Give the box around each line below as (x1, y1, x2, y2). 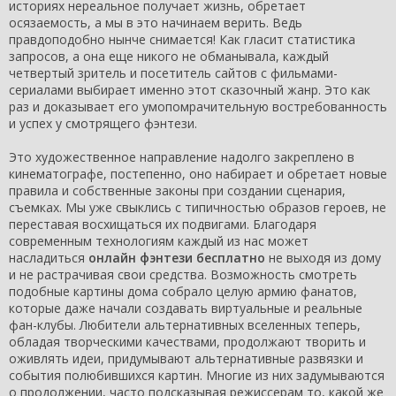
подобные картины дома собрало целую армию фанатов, (9, 283, 357, 301)
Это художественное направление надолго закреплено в (9, 148, 354, 166)
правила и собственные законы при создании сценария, (9, 182, 346, 200)
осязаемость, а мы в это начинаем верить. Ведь (9, 14, 302, 32)
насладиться (9, 249, 88, 267)
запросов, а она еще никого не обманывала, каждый (9, 48, 329, 65)
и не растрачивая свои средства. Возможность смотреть (9, 266, 357, 284)
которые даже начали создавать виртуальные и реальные (9, 300, 362, 317)
